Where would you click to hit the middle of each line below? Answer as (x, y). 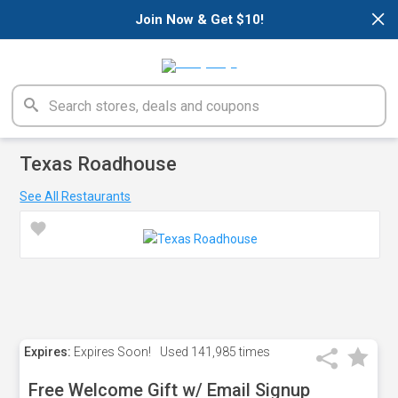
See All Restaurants (76, 196)
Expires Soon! (111, 352)
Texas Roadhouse (99, 164)
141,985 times (230, 352)
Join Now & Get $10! (199, 20)
